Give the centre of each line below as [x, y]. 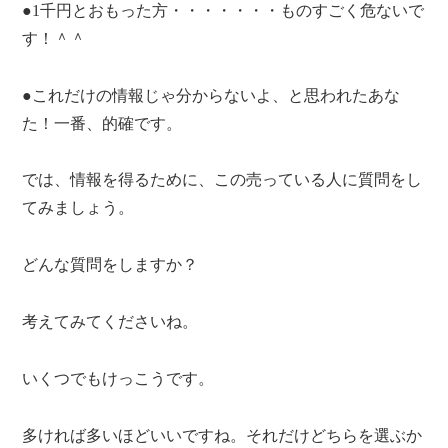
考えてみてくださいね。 [110, 321]
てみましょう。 [78, 208]
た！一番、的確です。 [102, 123]
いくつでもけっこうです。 [118, 378]
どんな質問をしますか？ [110, 265]
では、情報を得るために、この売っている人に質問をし [222, 180]
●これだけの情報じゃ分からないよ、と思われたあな [211, 95]
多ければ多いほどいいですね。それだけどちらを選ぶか [222, 435]
